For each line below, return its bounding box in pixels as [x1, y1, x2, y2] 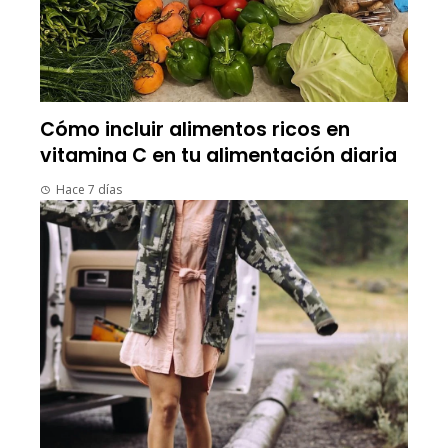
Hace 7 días [56, 180, 122, 198]
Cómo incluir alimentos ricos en [40, 115, 350, 143]
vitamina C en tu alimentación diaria [40, 141, 397, 169]
